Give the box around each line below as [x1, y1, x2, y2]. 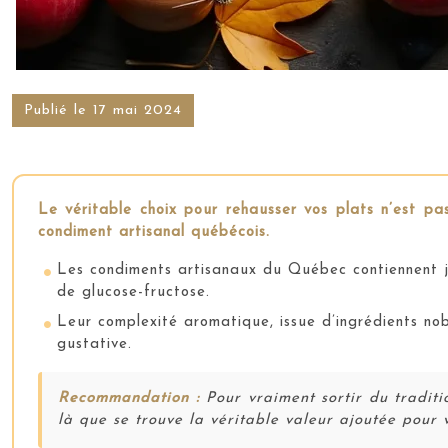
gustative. [57, 337, 133, 352]
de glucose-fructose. [57, 285, 211, 300]
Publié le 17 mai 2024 [24, 103, 182, 118]
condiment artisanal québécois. [38, 225, 270, 240]
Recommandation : [58, 391, 200, 406]
